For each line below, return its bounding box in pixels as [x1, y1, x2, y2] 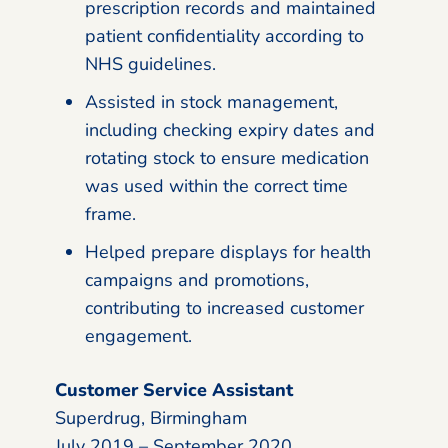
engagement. [85, 323, 192, 348]
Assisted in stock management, [85, 89, 338, 114]
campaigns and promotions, [85, 267, 309, 292]
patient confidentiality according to [85, 23, 364, 48]
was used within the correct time [85, 173, 348, 198]
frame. [85, 201, 136, 226]
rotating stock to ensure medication [85, 145, 369, 170]
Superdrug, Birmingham [55, 405, 247, 430]
